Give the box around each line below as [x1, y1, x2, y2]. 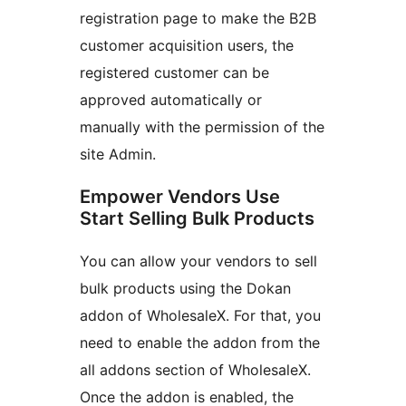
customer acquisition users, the [80, 36, 294, 55]
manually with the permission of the [80, 118, 324, 137]
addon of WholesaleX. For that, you [80, 306, 321, 325]
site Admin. [80, 145, 156, 164]
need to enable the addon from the [80, 333, 320, 353]
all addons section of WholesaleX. [80, 361, 311, 380]
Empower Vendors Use [80, 186, 280, 208]
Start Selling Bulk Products [80, 208, 314, 230]
